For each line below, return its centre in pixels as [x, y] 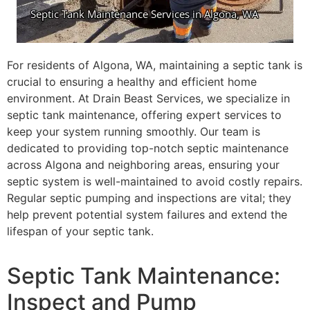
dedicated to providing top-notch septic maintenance [148, 148]
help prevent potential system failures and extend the [147, 214]
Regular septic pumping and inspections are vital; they [149, 198]
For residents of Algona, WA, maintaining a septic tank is [155, 65]
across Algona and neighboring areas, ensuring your [143, 164]
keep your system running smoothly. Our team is [134, 131]
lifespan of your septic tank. [80, 231]
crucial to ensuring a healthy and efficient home [132, 81]
